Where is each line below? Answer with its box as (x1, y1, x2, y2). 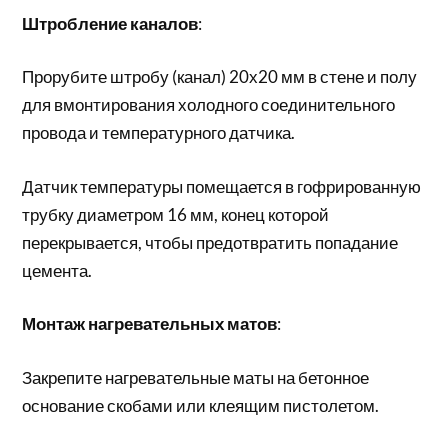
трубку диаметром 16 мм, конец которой (22, 203, 330, 225)
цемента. (22, 259, 93, 281)
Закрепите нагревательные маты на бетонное (22, 366, 370, 388)
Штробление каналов (22, 12, 199, 34)
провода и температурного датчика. (22, 122, 296, 143)
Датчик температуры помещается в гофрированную (22, 175, 422, 197)
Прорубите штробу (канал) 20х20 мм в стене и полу (22, 66, 418, 87)
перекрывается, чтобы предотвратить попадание (22, 231, 399, 253)
